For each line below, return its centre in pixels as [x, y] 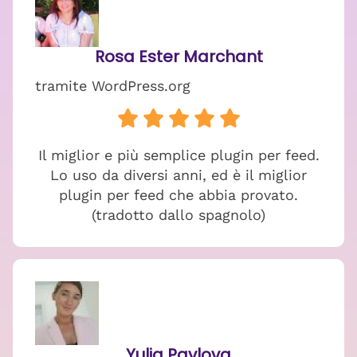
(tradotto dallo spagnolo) [178, 215]
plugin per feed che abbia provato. [178, 195]
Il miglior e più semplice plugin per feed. [178, 155]
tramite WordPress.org [113, 86]
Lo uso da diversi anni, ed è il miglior [178, 175]
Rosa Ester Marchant [178, 57]
